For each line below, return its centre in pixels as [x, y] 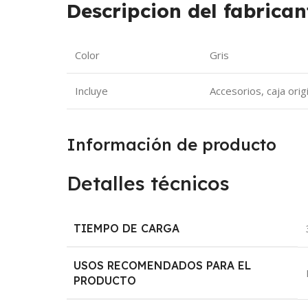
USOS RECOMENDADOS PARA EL [163, 265]
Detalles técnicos [148, 183]
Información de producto [172, 144]
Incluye [92, 90]
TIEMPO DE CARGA [127, 228]
